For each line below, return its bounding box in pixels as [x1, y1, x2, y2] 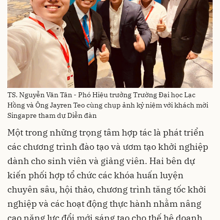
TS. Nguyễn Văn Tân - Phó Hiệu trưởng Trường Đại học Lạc [7, 90, 195, 99]
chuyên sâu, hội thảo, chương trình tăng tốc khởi [7, 183, 206, 195]
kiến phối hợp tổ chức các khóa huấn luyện [7, 169, 184, 181]
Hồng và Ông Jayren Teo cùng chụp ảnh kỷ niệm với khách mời [7, 100, 208, 110]
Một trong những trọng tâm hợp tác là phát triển [7, 126, 204, 138]
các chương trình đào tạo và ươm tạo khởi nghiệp [7, 140, 208, 152]
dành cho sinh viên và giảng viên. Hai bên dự [7, 155, 195, 166]
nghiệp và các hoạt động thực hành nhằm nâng [7, 197, 201, 209]
